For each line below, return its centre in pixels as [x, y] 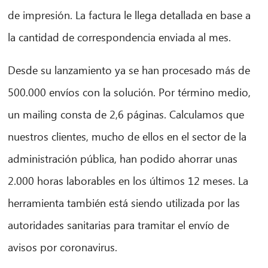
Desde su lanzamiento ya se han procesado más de [129, 70]
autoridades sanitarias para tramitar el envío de [119, 225]
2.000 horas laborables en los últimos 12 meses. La [128, 181]
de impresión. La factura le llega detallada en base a [130, 15]
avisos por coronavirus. [63, 247]
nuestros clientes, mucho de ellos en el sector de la [127, 136]
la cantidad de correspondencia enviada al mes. [120, 37]
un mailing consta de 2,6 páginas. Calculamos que [126, 114]
